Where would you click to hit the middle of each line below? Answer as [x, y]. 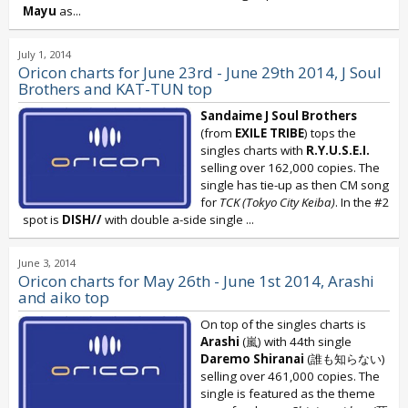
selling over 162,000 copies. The [290, 168]
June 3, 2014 [47, 263]
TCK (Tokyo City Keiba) [277, 202]
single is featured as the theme [288, 393]
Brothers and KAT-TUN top [115, 89]
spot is [42, 219]
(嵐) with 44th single [296, 342]
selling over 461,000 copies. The [290, 376]
